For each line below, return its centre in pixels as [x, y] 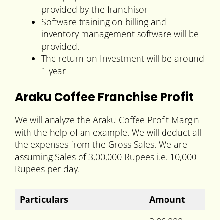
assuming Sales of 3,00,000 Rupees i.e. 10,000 [106, 157]
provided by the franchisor [95, 10]
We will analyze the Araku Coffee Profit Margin [107, 120]
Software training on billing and [104, 22]
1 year [54, 71]
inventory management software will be [120, 34]
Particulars [44, 200]
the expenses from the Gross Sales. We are [101, 145]
